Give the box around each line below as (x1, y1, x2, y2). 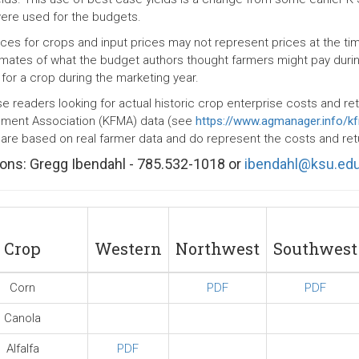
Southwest (272, 238, 357, 259)
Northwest (175, 238, 260, 259)
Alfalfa (6, 341, 39, 356)
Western (94, 238, 162, 259)
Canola (4, 311, 41, 325)
